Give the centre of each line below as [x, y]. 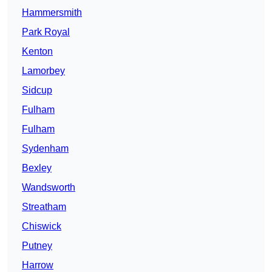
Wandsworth [49, 188]
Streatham [44, 207]
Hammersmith [52, 13]
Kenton [37, 52]
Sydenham [45, 149]
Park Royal [46, 32]
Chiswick [42, 226]
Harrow [38, 265]
